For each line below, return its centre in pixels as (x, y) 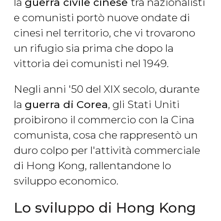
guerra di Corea (66, 105)
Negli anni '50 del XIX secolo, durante (107, 89)
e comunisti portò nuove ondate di (102, 18)
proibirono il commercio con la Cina (104, 120)
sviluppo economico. (66, 181)
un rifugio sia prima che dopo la (94, 48)
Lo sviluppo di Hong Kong (105, 208)
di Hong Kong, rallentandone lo (92, 166)
